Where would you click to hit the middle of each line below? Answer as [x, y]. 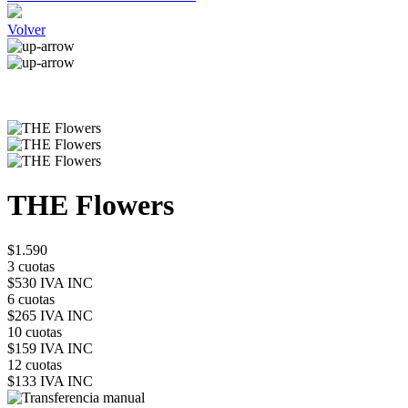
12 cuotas [35, 364]
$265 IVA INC [50, 315]
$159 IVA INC [50, 348]
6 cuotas [31, 299]
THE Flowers [91, 205]
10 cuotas [35, 331]
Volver [26, 30]
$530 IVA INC [50, 282]
